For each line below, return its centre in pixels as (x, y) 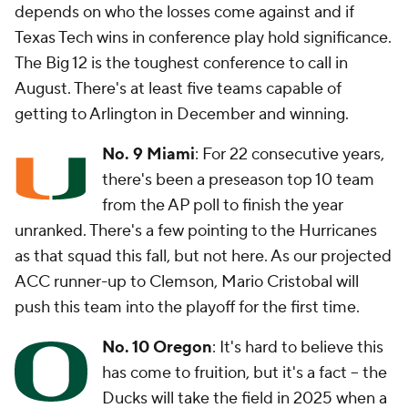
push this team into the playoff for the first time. (187, 307)
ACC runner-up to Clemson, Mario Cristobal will (187, 282)
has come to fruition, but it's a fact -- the (245, 373)
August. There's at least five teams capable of (178, 89)
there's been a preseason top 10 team (238, 180)
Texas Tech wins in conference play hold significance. (203, 38)
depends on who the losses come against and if (184, 12)
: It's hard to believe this (298, 347)
